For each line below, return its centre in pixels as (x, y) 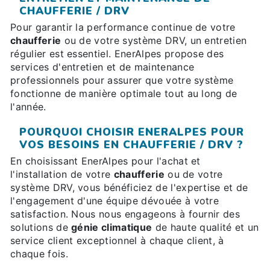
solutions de (41, 228)
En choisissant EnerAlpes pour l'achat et (105, 161)
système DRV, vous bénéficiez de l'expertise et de (129, 188)
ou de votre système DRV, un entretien (154, 41)
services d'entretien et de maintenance (102, 67)
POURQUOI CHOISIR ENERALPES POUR (132, 132)
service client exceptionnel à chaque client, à (117, 241)
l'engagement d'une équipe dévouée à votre (115, 201)
